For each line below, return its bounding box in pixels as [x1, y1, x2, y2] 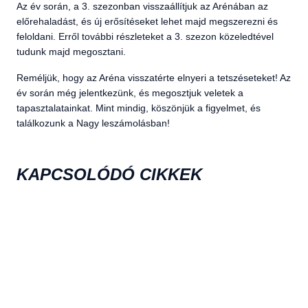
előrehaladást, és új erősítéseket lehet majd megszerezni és [16, 16, 278, 27]
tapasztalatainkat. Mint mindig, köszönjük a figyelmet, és [16, 102, 261, 113]
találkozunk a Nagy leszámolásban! [16, 118, 170, 129]
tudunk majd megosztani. [16, 46, 129, 57]
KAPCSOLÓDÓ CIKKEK [16, 165, 202, 184]
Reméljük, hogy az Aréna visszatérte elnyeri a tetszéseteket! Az [16, 72, 291, 83]
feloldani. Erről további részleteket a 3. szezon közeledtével [16, 31, 274, 42]
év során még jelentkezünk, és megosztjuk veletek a [16, 87, 243, 98]
